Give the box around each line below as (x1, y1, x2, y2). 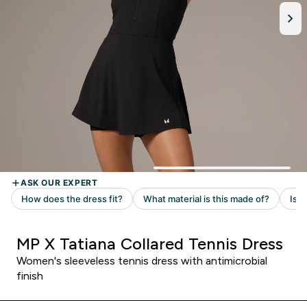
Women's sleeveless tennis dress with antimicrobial (16, 255, 267, 267)
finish (16, 270, 43, 282)
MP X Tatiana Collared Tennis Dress (16, 234, 283, 253)
